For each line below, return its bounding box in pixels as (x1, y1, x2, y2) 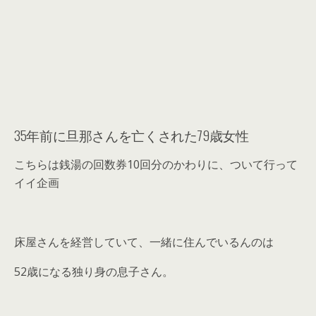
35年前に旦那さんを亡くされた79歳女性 (14, 125, 249, 145)
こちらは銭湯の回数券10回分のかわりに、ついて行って (14, 156, 298, 172)
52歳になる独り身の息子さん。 (14, 263, 174, 279)
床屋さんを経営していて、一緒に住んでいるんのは (14, 233, 274, 250)
